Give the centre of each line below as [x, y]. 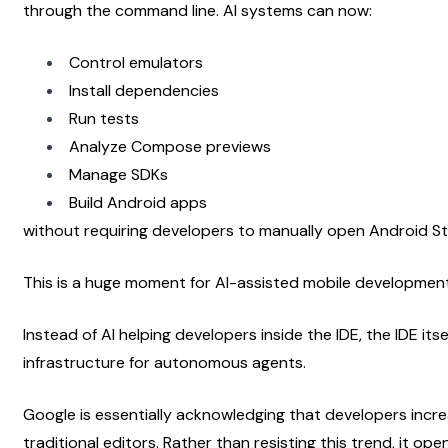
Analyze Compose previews [170, 146]
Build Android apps [138, 202]
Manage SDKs [118, 174]
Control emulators [136, 62]
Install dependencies [144, 90]
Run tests [104, 118]
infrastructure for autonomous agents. [164, 362]
